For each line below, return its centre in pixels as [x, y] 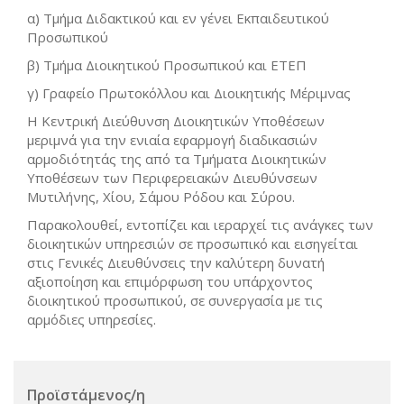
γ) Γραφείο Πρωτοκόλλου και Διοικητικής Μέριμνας [189, 93]
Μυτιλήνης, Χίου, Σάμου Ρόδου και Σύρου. [161, 197]
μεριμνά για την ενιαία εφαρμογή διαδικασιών [172, 140]
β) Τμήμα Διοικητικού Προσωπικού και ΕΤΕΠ [167, 65]
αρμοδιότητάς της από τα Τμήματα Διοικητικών [177, 159]
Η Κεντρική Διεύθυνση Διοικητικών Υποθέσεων [176, 121]
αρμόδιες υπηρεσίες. [92, 319]
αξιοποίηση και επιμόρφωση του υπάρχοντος [170, 281]
